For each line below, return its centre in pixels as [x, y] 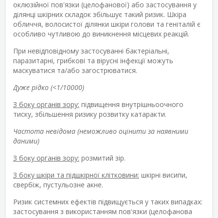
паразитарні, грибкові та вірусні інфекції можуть [93, 60]
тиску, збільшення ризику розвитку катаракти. [90, 114]
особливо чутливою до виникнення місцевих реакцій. [101, 34]
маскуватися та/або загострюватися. [75, 70]
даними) [26, 141]
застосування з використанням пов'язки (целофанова [103, 211]
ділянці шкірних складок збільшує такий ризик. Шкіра [100, 14]
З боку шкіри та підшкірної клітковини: [76, 175]
